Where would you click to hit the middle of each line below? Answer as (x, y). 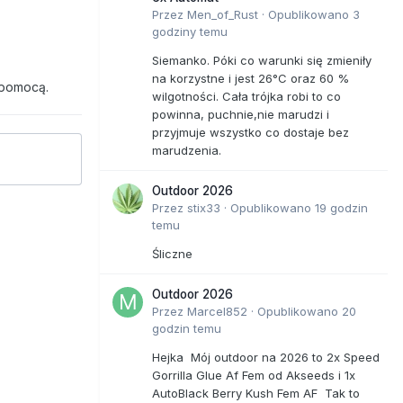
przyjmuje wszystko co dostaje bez (251, 132)
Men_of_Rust (223, 14)
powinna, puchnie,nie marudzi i (241, 114)
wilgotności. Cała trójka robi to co (246, 96)
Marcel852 (217, 311)
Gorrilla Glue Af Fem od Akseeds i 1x (254, 375)
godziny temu (190, 31)
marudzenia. (187, 150)
